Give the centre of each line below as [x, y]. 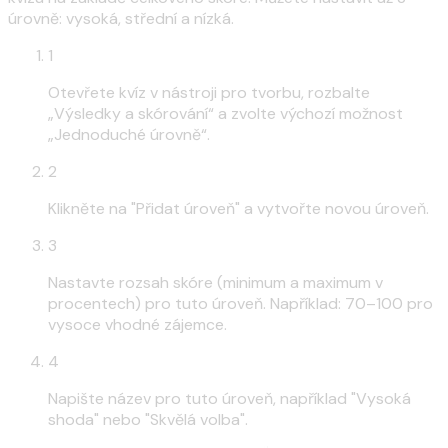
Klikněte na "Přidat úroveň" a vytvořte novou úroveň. [238, 208]
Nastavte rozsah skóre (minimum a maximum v [215, 282]
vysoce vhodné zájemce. [137, 324]
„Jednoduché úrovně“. [129, 134]
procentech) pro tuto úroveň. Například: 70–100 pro [240, 303]
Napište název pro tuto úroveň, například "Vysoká [229, 398]
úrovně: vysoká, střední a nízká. [121, 18]
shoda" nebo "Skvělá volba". [148, 419]
